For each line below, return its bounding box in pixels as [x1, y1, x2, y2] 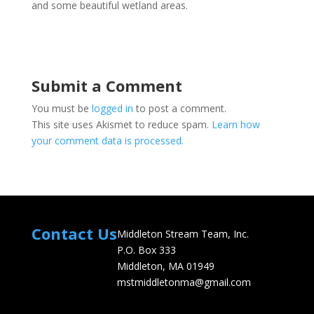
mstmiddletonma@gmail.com [116, 275, 251, 289]
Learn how [211, 118, 260, 132]
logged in [91, 102, 133, 116]
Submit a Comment [31, 75, 182, 97]
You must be [31, 102, 92, 116]
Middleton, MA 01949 [116, 259, 214, 273]
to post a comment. [132, 102, 226, 116]
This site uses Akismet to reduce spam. [31, 118, 212, 132]
